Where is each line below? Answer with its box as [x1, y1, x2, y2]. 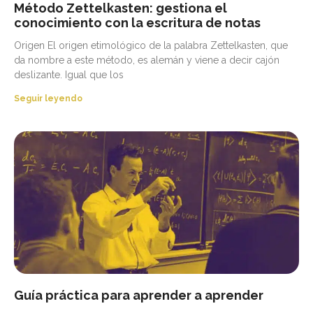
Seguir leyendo [14, 94, 82, 104]
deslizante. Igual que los [14, 69, 124, 81]
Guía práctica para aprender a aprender [14, 288, 263, 303]
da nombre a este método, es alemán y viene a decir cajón [14, 54, 279, 66]
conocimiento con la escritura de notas [14, 15, 261, 31]
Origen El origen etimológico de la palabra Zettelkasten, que [14, 40, 288, 52]
